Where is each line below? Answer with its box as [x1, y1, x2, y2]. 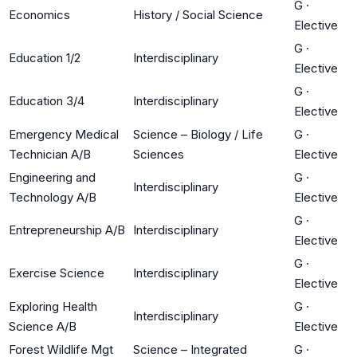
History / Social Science [133, 6, 263, 22]
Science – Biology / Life [133, 126, 263, 142]
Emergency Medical [9, 126, 119, 142]
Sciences [133, 146, 184, 162]
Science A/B [9, 318, 76, 334]
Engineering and [9, 169, 96, 185]
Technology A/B [9, 189, 96, 205]
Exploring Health [9, 298, 97, 314]
